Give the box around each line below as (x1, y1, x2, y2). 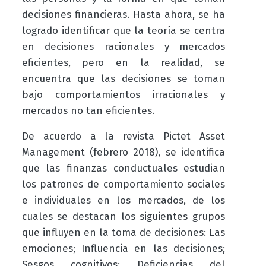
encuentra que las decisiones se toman (21, 72, 226, 85)
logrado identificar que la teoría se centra (21, 24, 226, 37)
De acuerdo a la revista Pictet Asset (21, 130, 226, 143)
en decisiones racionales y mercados (21, 40, 226, 53)
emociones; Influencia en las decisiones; (21, 242, 226, 255)
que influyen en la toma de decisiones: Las (21, 226, 226, 239)
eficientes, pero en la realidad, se (21, 56, 226, 69)
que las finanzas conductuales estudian (21, 162, 226, 175)
